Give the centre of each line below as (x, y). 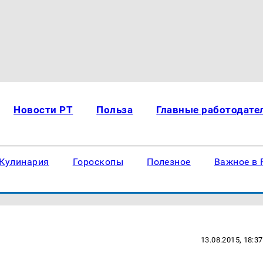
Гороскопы (98, 162)
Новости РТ (43, 110)
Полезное (169, 162)
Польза (115, 110)
